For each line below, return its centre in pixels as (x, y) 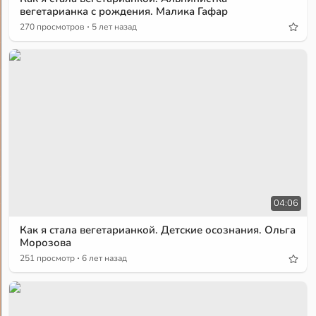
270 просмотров (53, 26)
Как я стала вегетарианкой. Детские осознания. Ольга (158, 230)
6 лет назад (105, 259)
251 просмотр (48, 259)
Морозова (46, 243)
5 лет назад (115, 26)
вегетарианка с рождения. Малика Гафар (124, 11)
